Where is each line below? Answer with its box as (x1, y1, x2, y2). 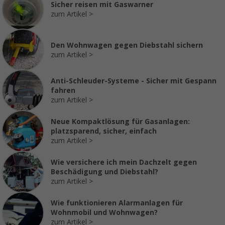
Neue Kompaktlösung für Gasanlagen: (51, 118, 190, 126)
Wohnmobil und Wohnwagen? (51, 208, 158, 217)
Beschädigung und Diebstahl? (51, 168, 158, 176)
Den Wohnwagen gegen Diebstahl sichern (51, 41, 203, 49)
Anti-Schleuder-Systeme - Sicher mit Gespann (51, 77, 216, 85)
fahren (51, 86, 75, 95)
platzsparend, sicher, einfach (51, 127, 157, 136)
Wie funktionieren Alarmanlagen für (51, 199, 183, 207)
